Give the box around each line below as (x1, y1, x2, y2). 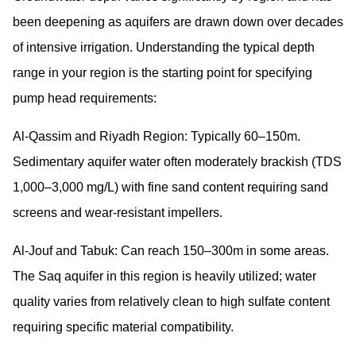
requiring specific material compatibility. (13, 320, 234, 335)
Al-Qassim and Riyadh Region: (13, 130, 188, 144)
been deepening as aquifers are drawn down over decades (13, 15, 343, 29)
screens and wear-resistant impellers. (13, 206, 222, 220)
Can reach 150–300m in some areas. (118, 244, 329, 258)
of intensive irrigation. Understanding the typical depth (13, 41, 315, 55)
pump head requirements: (13, 91, 157, 106)
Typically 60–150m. (188, 130, 300, 144)
